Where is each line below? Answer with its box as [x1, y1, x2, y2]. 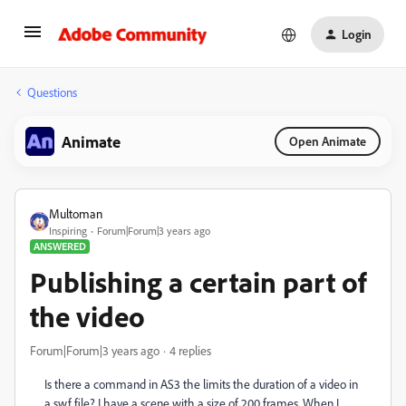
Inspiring [49, 224, 87, 237]
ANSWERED [34, 239, 86, 253]
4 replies [169, 343, 211, 358]
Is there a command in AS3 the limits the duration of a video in [44, 376, 358, 391]
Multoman [49, 206, 102, 221]
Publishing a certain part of [30, 264, 366, 300]
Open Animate [289, 133, 366, 149]
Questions [27, 84, 77, 100]
